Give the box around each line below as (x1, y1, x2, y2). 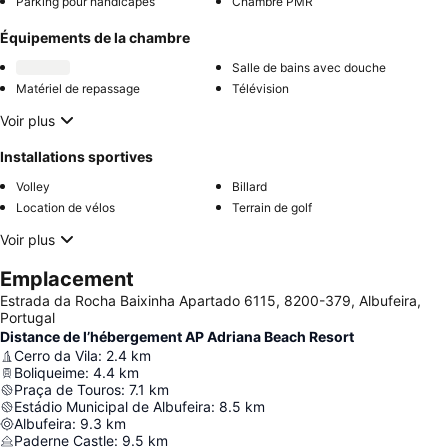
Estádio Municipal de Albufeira (14, 398, 211, 416)
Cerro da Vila (14, 347, 98, 365)
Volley (16, 179, 50, 195)
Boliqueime (14, 364, 85, 382)
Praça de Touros (14, 381, 121, 399)
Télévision (232, 81, 289, 97)
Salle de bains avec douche (232, 60, 386, 76)
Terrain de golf (232, 200, 312, 216)
